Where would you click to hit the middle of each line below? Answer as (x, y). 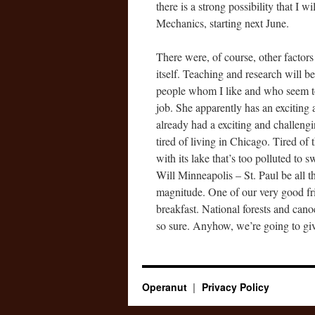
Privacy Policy (235, 287)
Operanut (166, 287)
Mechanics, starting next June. (223, 23)
